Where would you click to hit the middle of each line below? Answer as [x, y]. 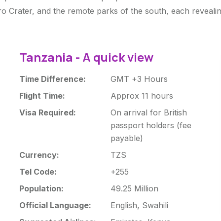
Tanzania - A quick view [86, 57]
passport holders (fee [151, 125]
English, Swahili [139, 205]
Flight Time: [42, 95]
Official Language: [55, 205]
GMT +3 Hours [139, 79]
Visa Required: [47, 112]
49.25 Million [134, 188]
